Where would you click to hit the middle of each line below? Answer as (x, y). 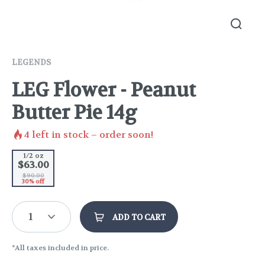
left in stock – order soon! (91, 134)
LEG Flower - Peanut (104, 91)
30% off (33, 182)
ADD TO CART (139, 218)
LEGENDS (31, 62)
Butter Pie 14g (75, 113)
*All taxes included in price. (60, 248)
